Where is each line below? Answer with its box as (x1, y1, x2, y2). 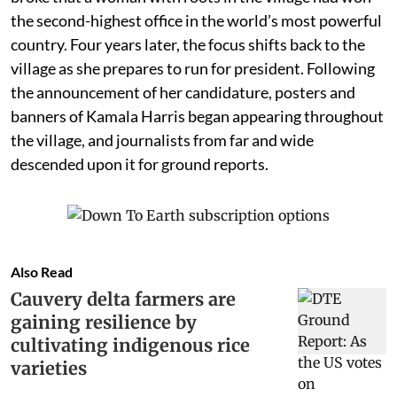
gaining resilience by (11, 310, 197, 333)
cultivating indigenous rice (11, 333, 250, 356)
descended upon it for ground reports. (11, 153, 271, 174)
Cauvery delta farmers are (11, 287, 236, 310)
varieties (11, 356, 87, 379)
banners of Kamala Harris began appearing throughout (11, 105, 384, 126)
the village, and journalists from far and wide (11, 129, 314, 150)
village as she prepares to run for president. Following (11, 58, 375, 78)
